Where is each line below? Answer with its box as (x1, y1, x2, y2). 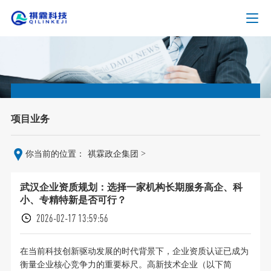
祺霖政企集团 (87, 149, 139, 159)
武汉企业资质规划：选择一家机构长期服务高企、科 (19, 182, 243, 193)
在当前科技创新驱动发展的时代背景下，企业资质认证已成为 (19, 247, 249, 256)
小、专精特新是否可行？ (19, 195, 126, 206)
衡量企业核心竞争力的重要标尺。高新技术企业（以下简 (19, 260, 232, 270)
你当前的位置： (25, 149, 85, 159)
